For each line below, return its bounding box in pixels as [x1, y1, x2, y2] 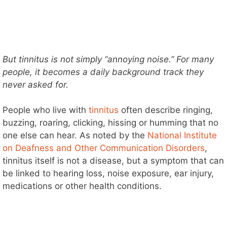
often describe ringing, [119, 105, 213, 116]
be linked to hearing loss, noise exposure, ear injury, [3, 168, 214, 179]
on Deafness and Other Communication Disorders [3, 143, 205, 154]
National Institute [147, 130, 217, 141]
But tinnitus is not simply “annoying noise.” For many [3, 54, 214, 64]
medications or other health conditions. [3, 181, 162, 192]
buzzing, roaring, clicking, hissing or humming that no [3, 118, 218, 128]
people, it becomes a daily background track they [3, 66, 204, 77]
